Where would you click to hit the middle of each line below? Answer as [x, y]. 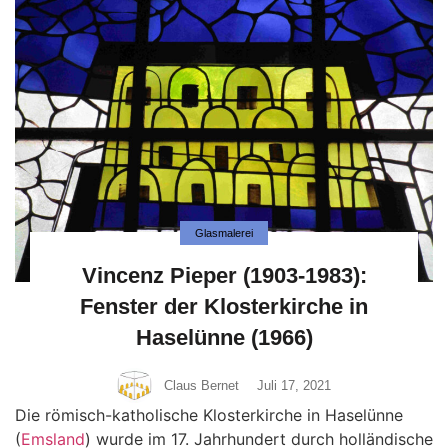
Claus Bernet [201, 385]
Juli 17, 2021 [294, 385]
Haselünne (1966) [224, 337]
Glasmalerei [224, 232]
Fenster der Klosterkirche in [224, 306]
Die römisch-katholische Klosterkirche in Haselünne [209, 414]
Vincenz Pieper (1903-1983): [224, 275]
